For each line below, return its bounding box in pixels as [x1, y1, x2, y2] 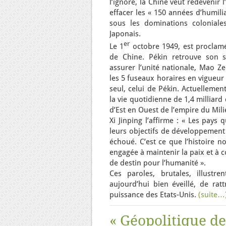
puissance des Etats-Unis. [109, 190, 198, 199]
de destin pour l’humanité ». [109, 158, 206, 167]
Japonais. [109, 29, 141, 38]
